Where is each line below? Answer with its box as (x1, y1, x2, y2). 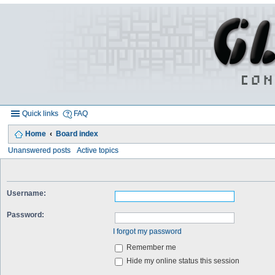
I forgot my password (113, 227, 182, 235)
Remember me (125, 244, 177, 252)
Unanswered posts (8, 146, 71, 154)
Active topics (77, 146, 119, 154)
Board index (55, 130, 98, 137)
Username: (7, 189, 46, 197)
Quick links (22, 109, 59, 117)
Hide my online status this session (125, 257, 240, 265)
